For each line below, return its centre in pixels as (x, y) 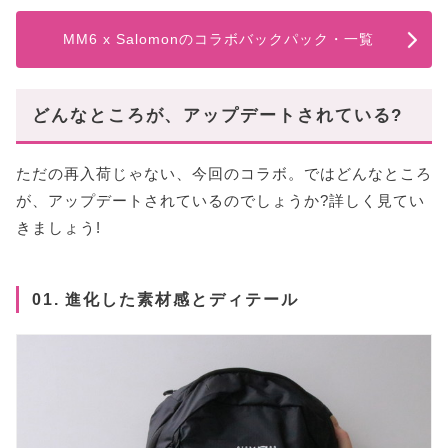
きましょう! (58, 228)
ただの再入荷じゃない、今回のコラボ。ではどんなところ (224, 174)
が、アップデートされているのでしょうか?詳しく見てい (220, 201)
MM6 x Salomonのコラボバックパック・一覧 (218, 39)
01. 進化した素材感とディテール (165, 299)
